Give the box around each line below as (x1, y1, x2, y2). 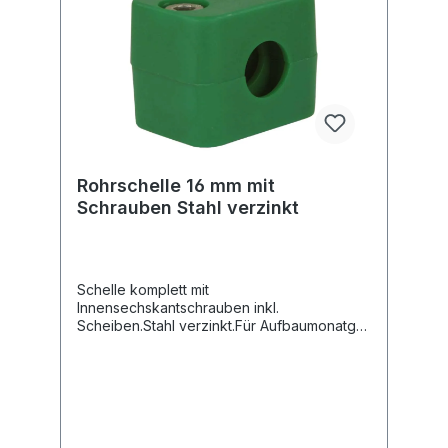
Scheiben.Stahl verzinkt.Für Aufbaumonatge (77, 316, 365, 334)
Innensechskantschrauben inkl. (77, 298, 279, 316)
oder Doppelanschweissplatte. (77, 334, 278, 352)
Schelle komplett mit (77, 280, 209, 298)
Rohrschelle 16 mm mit (77, 174, 275, 196)
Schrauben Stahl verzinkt (77, 196, 299, 218)
